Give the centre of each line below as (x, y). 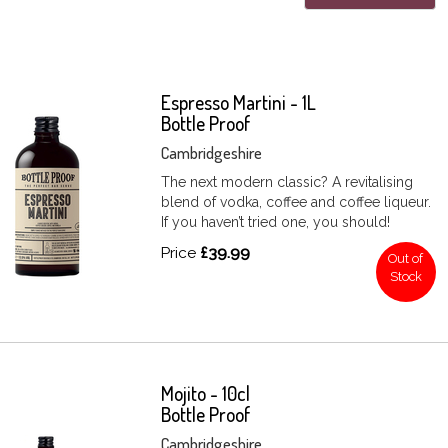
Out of (406, 258)
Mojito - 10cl (206, 393)
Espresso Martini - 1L (239, 102)
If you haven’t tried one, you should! (276, 221)
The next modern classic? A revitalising (287, 181)
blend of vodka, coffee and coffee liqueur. (296, 201)
